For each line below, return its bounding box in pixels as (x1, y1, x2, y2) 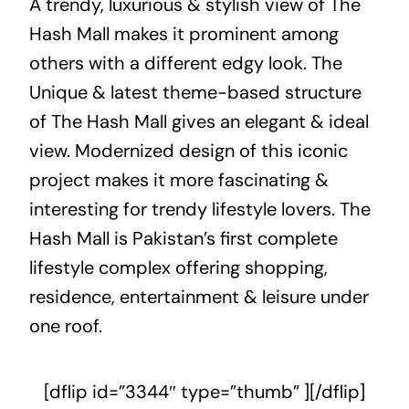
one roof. (28, 313, 102, 338)
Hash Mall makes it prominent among (28, 21, 339, 46)
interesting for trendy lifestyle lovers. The (28, 196, 371, 221)
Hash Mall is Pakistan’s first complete (28, 225, 338, 250)
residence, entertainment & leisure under (28, 284, 369, 309)
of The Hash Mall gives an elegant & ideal (28, 109, 369, 133)
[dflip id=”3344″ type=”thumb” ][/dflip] (44, 379, 365, 404)
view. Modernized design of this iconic (28, 138, 348, 163)
